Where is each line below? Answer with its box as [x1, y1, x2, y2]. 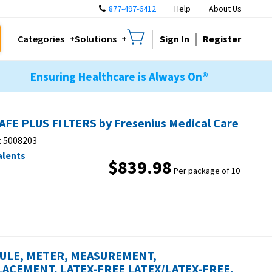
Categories [18, 33, 64, 45]
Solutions [75, 33, 117, 45]
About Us [209, 3, 242, 14]
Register [203, 32, 241, 45]
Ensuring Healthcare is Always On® [30, 69, 208, 84]
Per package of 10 [174, 165, 240, 176]
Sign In [160, 32, 189, 45]
